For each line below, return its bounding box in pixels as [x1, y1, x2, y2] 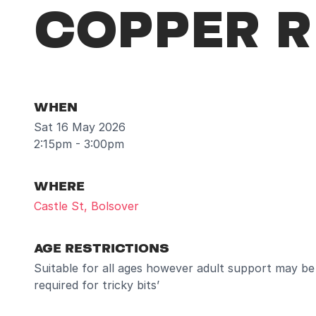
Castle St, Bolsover [34, 199, 139, 213]
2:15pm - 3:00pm [34, 137, 124, 151]
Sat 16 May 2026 [34, 120, 126, 134]
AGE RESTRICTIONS [34, 238, 169, 256]
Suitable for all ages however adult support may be [34, 261, 315, 275]
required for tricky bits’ [34, 278, 159, 292]
